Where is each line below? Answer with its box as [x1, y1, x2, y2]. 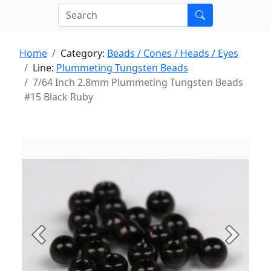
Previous [38, 234, 78, 248]
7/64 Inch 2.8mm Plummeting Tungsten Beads [33, 76, 243, 89]
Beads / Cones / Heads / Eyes [107, 47, 238, 60]
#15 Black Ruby [24, 90, 93, 103]
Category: [60, 47, 107, 60]
